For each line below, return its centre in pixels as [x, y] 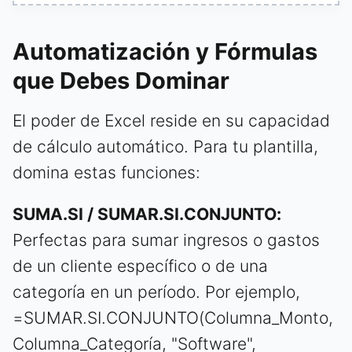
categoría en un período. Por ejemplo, [156, 292]
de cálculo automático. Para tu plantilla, [165, 147]
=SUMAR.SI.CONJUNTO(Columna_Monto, [173, 318]
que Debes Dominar [121, 81]
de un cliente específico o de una [140, 266]
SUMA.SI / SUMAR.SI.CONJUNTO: [147, 214]
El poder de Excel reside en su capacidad [171, 121]
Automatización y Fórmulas [165, 52]
